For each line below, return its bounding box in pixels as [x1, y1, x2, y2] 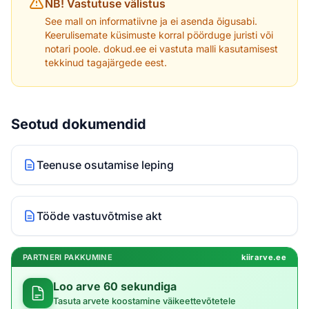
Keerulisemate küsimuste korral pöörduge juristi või [45, 29, 273, 41]
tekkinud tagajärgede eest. [45, 57, 167, 69]
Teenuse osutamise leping [37, 158, 174, 172]
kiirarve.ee [241, 252, 286, 263]
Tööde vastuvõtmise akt [37, 209, 161, 223]
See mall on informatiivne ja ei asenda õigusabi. [45, 15, 257, 28]
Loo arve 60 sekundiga [53, 279, 177, 293]
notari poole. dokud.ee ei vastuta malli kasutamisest [45, 43, 278, 55]
